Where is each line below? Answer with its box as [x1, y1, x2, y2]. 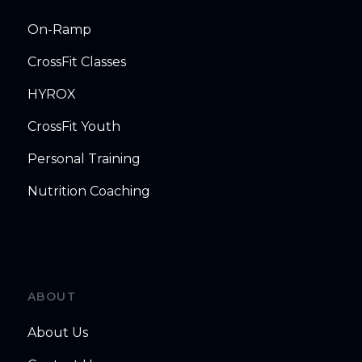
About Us [27, 325, 88, 341]
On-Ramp [27, 22, 91, 38]
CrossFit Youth [27, 119, 120, 135]
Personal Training [27, 151, 141, 167]
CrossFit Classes [27, 54, 126, 70]
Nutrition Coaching [27, 183, 150, 200]
